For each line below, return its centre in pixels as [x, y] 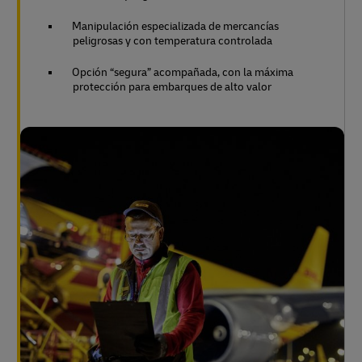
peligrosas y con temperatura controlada [173, 41]
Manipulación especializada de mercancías [175, 26]
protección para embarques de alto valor [172, 87]
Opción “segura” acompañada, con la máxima [183, 72]
